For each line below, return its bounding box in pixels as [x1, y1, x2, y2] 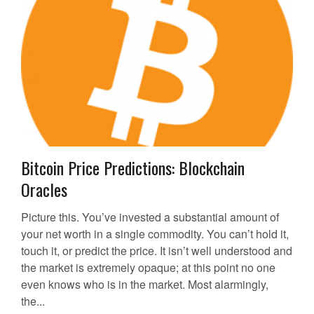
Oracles [21, 177, 67, 203]
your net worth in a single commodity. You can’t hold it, [21, 226, 289, 243]
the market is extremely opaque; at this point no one [21, 259, 275, 276]
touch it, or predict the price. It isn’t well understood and [21, 243, 292, 259]
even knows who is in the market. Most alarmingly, [21, 276, 268, 293]
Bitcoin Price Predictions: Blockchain [21, 155, 245, 181]
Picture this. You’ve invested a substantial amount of [21, 209, 279, 226]
